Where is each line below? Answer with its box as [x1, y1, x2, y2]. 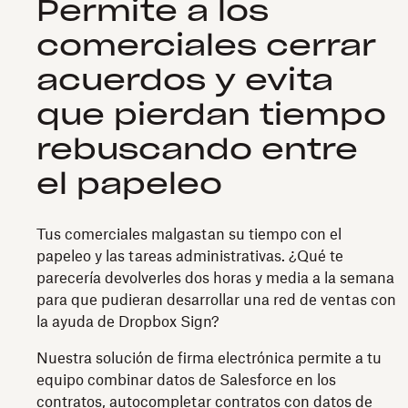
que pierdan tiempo [36, 101, 386, 130]
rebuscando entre [36, 136, 358, 165]
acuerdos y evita [36, 66, 333, 96]
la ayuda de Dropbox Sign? [36, 315, 219, 330]
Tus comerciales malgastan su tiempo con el [36, 228, 342, 242]
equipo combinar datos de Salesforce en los [36, 373, 336, 388]
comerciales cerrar [36, 32, 376, 61]
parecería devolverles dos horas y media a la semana [36, 271, 394, 286]
